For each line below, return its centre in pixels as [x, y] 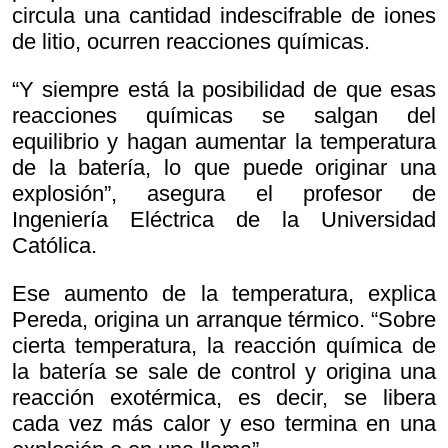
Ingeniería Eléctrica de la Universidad [224, 220]
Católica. [54, 246]
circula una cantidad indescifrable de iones [224, 16]
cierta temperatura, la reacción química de [224, 346]
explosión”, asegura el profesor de [224, 194]
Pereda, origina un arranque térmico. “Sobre [224, 320]
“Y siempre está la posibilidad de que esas [224, 90]
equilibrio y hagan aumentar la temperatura [224, 142]
